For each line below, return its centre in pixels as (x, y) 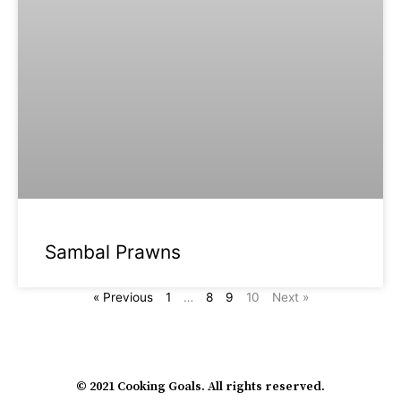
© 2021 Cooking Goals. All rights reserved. (200, 386)
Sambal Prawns (113, 252)
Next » (290, 297)
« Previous (123, 297)
